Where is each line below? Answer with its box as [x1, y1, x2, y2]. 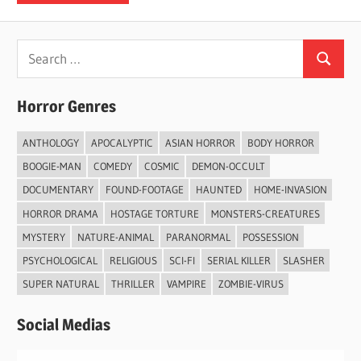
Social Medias [17, 315, 111, 335]
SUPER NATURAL [22, 277, 99, 291]
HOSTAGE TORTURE [110, 206, 199, 220]
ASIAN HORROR [164, 136, 235, 150]
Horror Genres [17, 97, 117, 117]
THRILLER [110, 277, 155, 291]
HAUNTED [195, 183, 242, 197]
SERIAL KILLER [206, 253, 271, 267]
